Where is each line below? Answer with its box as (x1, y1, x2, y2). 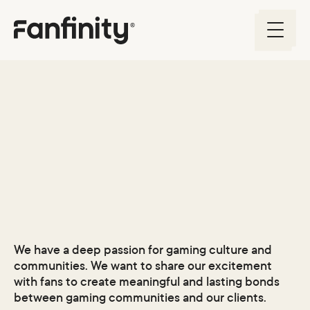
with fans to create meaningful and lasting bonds (14, 273, 280, 291)
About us (37, 157, 142, 192)
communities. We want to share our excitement (14, 257, 273, 275)
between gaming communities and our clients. (14, 289, 267, 307)
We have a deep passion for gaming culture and (14, 241, 273, 259)
